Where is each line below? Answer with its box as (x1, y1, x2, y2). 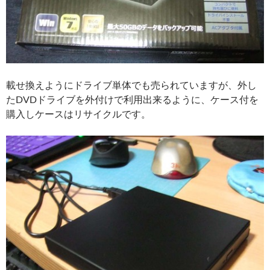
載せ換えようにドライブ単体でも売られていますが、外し (6, 79, 257, 91)
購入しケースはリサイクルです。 (6, 108, 151, 120)
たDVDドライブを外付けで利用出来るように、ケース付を (6, 93, 259, 105)
